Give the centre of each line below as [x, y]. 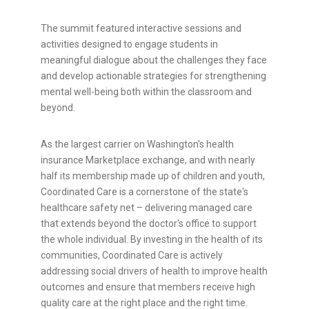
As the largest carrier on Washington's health [137, 144]
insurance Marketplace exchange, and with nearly [148, 160]
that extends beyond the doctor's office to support [149, 224]
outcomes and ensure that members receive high [148, 287]
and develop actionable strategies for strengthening [153, 76]
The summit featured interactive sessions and [141, 29]
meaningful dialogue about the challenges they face [154, 60]
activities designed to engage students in [129, 44]
